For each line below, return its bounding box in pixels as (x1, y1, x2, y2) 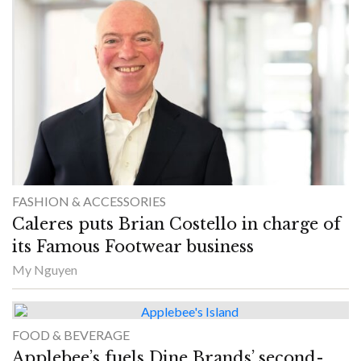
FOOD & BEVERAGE (12, 326, 130, 342)
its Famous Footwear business (12, 237, 254, 257)
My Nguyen (12, 262, 77, 278)
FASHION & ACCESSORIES (12, 193, 166, 210)
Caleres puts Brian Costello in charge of (12, 214, 341, 234)
